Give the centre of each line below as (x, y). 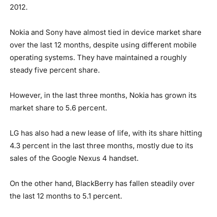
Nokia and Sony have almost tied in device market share (106, 32)
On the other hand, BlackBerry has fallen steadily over (102, 184)
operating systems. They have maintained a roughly (98, 58)
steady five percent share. (55, 70)
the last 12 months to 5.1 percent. (66, 196)
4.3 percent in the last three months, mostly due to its (101, 146)
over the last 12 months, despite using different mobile (103, 45)
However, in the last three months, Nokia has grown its (103, 95)
